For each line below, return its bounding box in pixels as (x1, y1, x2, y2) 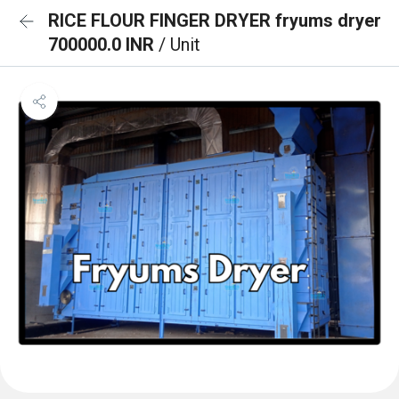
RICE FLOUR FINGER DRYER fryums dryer (48, 10, 381, 31)
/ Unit (159, 34, 200, 55)
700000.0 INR (48, 34, 159, 55)
